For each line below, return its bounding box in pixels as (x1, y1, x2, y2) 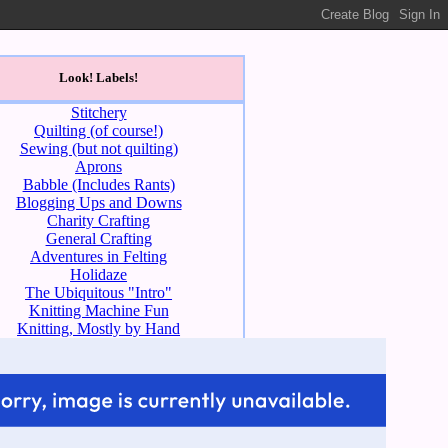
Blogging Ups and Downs (15, 193, 182, 211)
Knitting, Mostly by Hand (17, 319, 181, 337)
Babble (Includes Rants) (22, 175, 175, 193)
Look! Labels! (59, 70, 139, 86)
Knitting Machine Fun (28, 301, 169, 319)
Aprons (75, 157, 123, 175)
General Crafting (45, 229, 152, 247)
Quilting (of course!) (34, 121, 164, 139)
